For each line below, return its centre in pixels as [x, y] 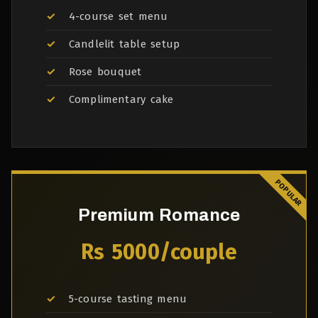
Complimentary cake [121, 99]
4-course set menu [119, 16]
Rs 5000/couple [159, 252]
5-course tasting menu [128, 299]
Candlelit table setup [124, 44]
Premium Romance [159, 215]
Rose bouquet [105, 72]
